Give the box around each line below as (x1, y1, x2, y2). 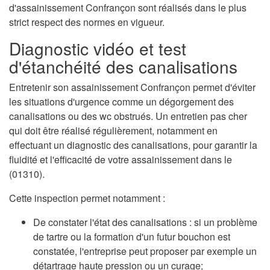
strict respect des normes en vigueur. (9, 14, 165, 29)
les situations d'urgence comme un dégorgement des (9, 94, 234, 108)
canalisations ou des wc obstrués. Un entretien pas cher (9, 108, 247, 123)
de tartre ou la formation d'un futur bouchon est (33, 229, 230, 243)
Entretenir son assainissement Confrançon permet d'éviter (9, 80, 256, 94)
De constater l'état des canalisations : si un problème (33, 215, 257, 229)
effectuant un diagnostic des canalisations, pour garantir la (9, 137, 257, 152)
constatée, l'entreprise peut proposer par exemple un (33, 243, 257, 258)
